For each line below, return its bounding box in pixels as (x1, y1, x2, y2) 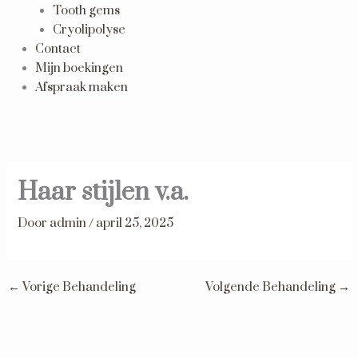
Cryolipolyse (52, 22, 125, 38)
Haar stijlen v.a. (18, 176, 189, 209)
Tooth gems (52, 2, 120, 18)
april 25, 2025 (96, 215, 174, 231)
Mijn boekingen (34, 60, 123, 76)
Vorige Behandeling (19, 280, 136, 296)
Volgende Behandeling (205, 280, 339, 296)
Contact (34, 41, 81, 57)
